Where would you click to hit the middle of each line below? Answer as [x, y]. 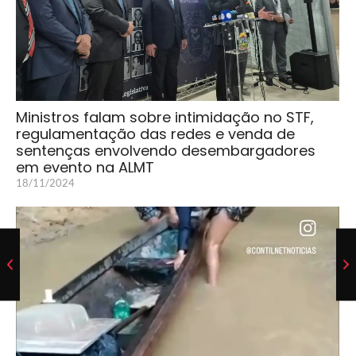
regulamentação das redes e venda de [155, 133]
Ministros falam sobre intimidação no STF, [165, 117]
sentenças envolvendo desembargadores [166, 150]
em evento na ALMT [85, 167]
